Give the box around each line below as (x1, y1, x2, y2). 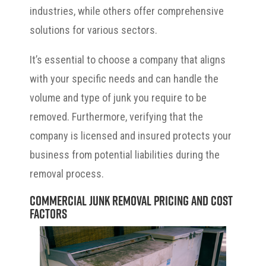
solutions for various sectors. (30, 24, 157, 37)
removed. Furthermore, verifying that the (30, 110, 203, 123)
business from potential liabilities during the (30, 148, 220, 161)
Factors (30, 205, 67, 222)
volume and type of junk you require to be (30, 91, 207, 104)
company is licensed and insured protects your (30, 129, 232, 142)
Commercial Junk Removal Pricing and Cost (30, 192, 233, 209)
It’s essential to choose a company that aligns (30, 53, 226, 66)
